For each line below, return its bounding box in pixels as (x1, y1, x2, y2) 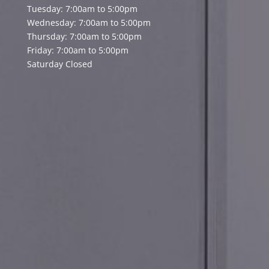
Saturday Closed (26, 58, 92, 70)
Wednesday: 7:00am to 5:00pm (26, 16, 151, 28)
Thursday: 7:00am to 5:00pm (26, 30, 142, 42)
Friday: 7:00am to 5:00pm (26, 44, 128, 56)
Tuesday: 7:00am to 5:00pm (26, 2, 138, 14)
